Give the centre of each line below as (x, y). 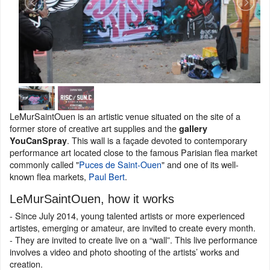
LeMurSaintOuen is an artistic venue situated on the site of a (125, 116)
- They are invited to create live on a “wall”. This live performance (133, 240)
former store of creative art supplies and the (94, 128)
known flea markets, (49, 176)
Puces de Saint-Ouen (120, 164)
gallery (193, 128)
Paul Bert (107, 176)
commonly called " (44, 164)
